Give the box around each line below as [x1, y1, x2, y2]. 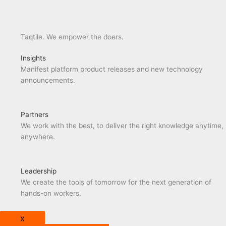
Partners [21, 110, 49, 119]
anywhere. [21, 133, 55, 141]
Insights [21, 54, 46, 63]
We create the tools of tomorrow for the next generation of [21, 178, 212, 187]
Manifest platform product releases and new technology [21, 65, 203, 74]
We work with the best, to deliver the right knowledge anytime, [21, 122, 224, 130]
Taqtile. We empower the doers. [21, 33, 124, 41]
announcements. [21, 76, 76, 85]
